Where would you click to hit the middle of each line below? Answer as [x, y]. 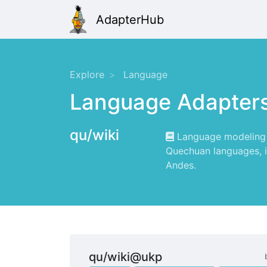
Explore [87, 75]
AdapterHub [130, 19]
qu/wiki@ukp [125, 257]
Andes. [181, 165]
